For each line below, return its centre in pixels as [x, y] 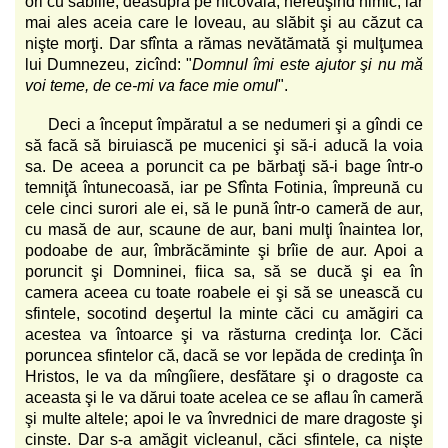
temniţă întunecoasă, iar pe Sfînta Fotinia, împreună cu [224, 187]
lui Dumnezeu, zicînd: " [108, 64]
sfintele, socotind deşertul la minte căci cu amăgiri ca [224, 313]
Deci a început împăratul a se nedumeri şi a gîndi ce [236, 124]
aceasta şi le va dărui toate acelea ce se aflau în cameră [224, 397]
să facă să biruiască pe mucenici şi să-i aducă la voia [224, 145]
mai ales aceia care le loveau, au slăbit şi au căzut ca [224, 22]
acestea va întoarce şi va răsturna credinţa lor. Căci [224, 334]
